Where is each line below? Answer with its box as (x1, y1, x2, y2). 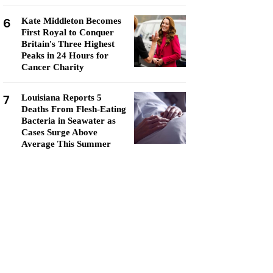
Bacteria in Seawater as (21, 116, 116, 126)
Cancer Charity (21, 62, 84, 72)
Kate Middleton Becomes (21, 16, 121, 26)
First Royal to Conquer (21, 27, 114, 37)
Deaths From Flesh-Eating (21, 104, 126, 114)
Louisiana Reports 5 (21, 93, 102, 102)
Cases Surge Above (21, 127, 97, 137)
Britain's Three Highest (21, 39, 115, 49)
